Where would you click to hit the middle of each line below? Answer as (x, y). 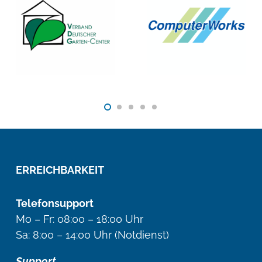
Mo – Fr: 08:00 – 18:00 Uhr (80, 219)
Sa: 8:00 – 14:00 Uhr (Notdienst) (92, 235)
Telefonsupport (55, 203)
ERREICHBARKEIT (60, 170)
